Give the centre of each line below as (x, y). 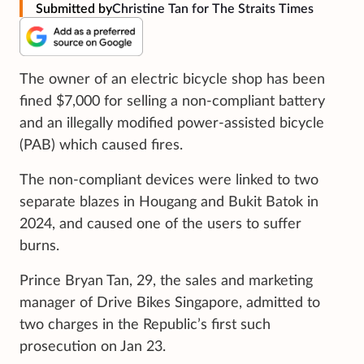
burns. (39, 246)
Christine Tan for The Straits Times (213, 9)
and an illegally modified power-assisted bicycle (172, 123)
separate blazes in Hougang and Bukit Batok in (169, 202)
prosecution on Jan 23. (93, 347)
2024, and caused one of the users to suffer (160, 224)
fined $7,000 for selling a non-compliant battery (172, 101)
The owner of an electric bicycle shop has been (172, 79)
